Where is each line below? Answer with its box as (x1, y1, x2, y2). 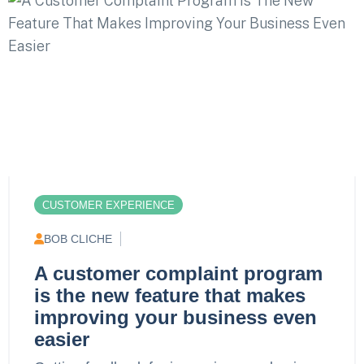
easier (34, 327, 89, 350)
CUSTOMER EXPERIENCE (42, 198, 175, 211)
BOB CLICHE (44, 232, 112, 245)
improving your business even (34, 305, 317, 328)
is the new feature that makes (34, 284, 305, 306)
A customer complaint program (34, 262, 323, 284)
